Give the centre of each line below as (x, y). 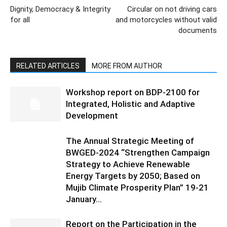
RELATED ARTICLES (48, 66)
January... (84, 199)
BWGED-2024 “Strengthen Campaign (138, 153)
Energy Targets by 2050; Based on (133, 176)
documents (198, 30)
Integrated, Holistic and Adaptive (130, 104)
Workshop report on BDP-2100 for (133, 92)
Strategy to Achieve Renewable (128, 164)
